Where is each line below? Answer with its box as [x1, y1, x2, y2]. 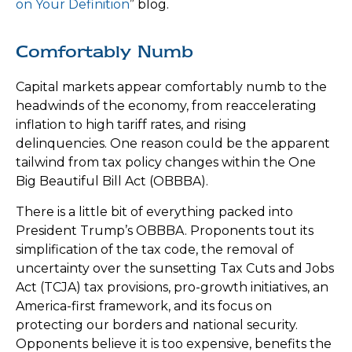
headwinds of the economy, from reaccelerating [16, 98, 317, 114]
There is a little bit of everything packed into [16, 204, 293, 220]
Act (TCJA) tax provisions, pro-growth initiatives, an [16, 280, 328, 295]
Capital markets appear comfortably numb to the [16, 79, 327, 95]
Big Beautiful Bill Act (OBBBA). [16, 174, 208, 189]
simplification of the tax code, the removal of [16, 242, 294, 258]
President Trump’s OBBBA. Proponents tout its [16, 223, 313, 239]
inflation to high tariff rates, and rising [16, 117, 247, 133]
